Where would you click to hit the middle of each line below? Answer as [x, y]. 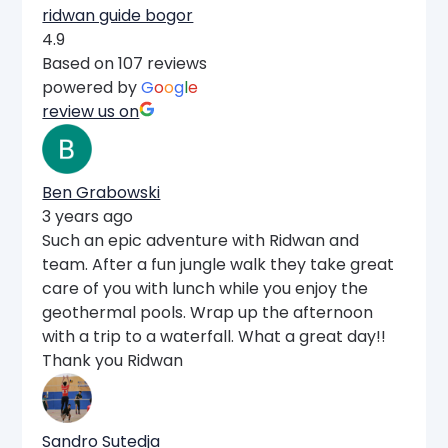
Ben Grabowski [101, 192]
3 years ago [88, 216]
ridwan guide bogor [118, 15]
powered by [92, 87]
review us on [91, 111]
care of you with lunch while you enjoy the [205, 288]
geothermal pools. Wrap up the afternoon [208, 312]
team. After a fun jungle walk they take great [218, 264]
